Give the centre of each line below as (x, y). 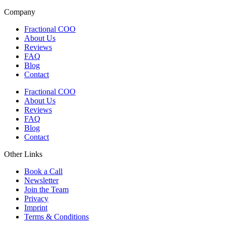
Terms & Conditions (56, 217)
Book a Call (43, 172)
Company (20, 12)
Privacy (36, 199)
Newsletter (41, 181)
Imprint (36, 208)
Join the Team (46, 190)
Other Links (23, 154)
